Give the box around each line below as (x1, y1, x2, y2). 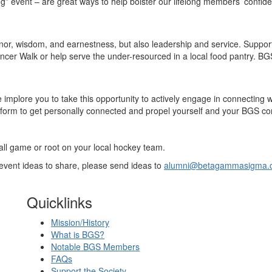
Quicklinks (27, 191, 92, 212)
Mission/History (51, 216, 109, 228)
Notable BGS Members (51, 240, 140, 253)
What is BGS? (51, 228, 104, 240)
